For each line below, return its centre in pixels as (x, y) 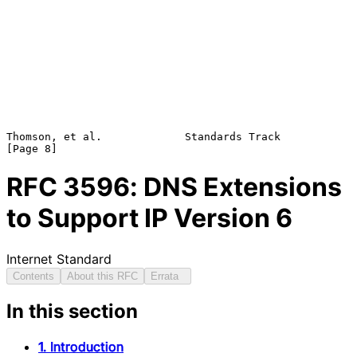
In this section (72, 312)
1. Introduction (81, 347)
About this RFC (102, 276)
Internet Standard (59, 259)
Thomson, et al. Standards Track (143, 136)
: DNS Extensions (236, 187)
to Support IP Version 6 (149, 218)
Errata (168, 276)
